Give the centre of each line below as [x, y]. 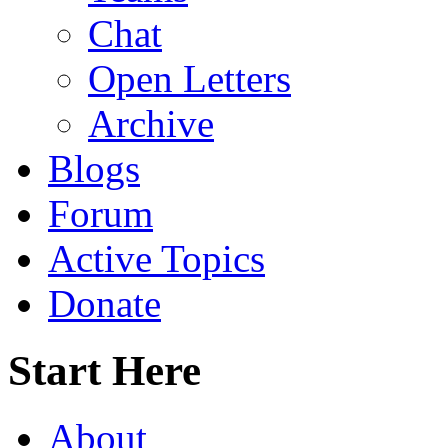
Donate [104, 303]
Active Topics [156, 258]
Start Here [104, 370]
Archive [151, 123]
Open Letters [189, 78]
